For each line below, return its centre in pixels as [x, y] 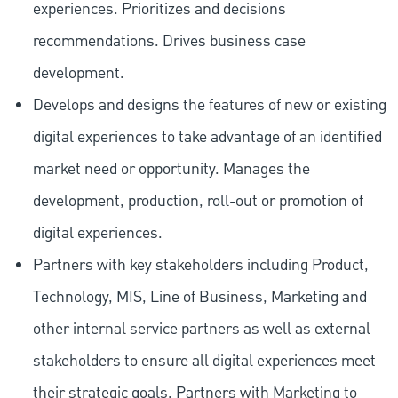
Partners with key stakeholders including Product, [200, 266]
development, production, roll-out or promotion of [198, 202]
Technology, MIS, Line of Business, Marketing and [199, 298]
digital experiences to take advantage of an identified [207, 138]
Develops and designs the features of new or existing [209, 106]
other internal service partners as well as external [201, 330]
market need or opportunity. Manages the [171, 170]
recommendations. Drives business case [169, 42]
